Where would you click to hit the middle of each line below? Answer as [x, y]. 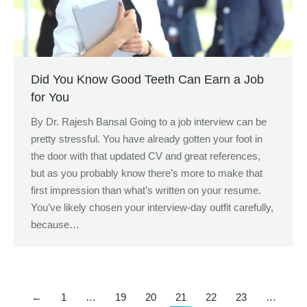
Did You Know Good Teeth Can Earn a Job [147, 79]
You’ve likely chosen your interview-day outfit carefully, [152, 207]
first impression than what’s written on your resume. [146, 190]
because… [55, 224]
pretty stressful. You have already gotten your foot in [147, 138]
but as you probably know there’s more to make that [147, 173]
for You [50, 97]
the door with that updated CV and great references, [146, 156]
